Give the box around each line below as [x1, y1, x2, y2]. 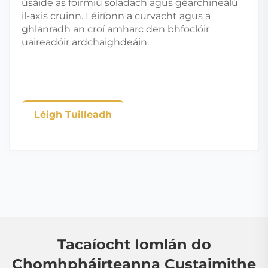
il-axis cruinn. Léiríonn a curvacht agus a [22, 10, 211, 22]
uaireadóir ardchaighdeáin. [22, 36, 149, 48]
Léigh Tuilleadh [34, 109, 112, 121]
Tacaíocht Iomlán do [57, 236, 211, 254]
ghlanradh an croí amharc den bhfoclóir [22, 23, 209, 35]
